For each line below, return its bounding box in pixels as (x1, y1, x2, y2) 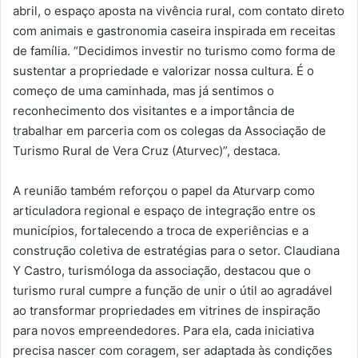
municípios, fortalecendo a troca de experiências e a (13, 222, 308, 238)
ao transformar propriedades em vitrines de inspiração (13, 302, 320, 318)
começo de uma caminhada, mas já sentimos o (13, 82, 274, 98)
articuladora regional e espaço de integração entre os (13, 202, 316, 218)
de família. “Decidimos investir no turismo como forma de (13, 42, 336, 58)
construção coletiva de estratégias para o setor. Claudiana (13, 242, 340, 258)
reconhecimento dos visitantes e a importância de (13, 102, 295, 118)
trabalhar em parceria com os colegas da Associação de (13, 122, 326, 138)
